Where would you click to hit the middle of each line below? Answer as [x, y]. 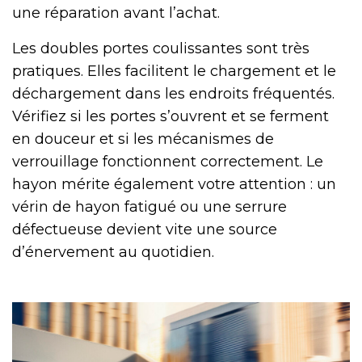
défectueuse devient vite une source [145, 229]
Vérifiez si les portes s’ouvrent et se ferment [170, 116]
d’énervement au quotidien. [113, 252]
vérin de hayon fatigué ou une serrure [149, 206]
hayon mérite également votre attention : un [174, 184]
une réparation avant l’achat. [116, 13]
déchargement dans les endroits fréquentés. [173, 93]
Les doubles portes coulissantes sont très [161, 48]
